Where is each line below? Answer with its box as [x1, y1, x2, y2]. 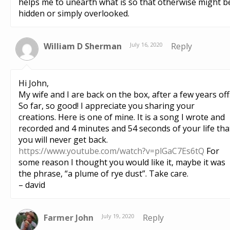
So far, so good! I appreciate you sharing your [18, 100, 195, 112]
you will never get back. [18, 134, 108, 146]
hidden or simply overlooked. [18, 8, 129, 20]
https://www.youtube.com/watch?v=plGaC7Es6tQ [18, 145, 204, 157]
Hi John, [18, 78, 49, 89]
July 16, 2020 [130, 41, 163, 49]
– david [18, 179, 45, 191]
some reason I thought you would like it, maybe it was [18, 157, 225, 168]
